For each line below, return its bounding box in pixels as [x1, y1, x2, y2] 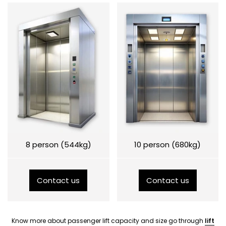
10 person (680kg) [134, 139, 201, 150]
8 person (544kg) [25, 139, 91, 150]
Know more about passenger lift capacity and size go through [12, 216, 205, 225]
